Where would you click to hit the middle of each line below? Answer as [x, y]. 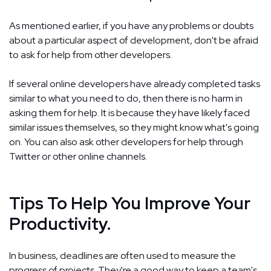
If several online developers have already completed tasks [135, 83]
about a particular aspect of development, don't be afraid [134, 40]
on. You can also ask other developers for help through [126, 142]
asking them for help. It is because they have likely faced [129, 113]
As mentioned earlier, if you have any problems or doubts [131, 25]
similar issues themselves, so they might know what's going [134, 127]
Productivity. [60, 224]
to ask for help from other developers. [90, 54]
